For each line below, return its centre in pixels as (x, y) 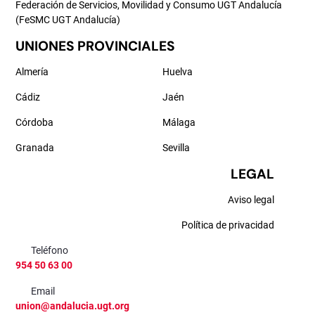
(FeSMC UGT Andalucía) (68, 20)
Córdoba (34, 122)
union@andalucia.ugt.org (72, 306)
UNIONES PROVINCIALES (95, 46)
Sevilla (176, 148)
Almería (32, 72)
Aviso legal (251, 200)
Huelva (178, 72)
